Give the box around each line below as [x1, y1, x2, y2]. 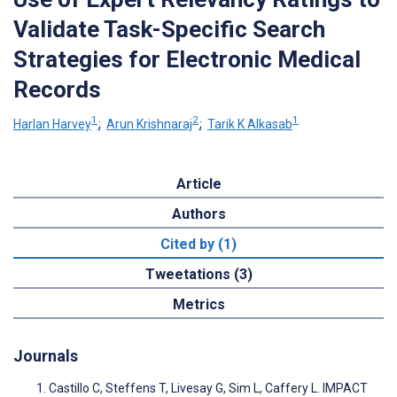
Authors [171, 205, 226, 222]
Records [13, 75, 101, 103]
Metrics [172, 295, 225, 313]
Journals [13, 346, 78, 365]
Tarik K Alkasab [207, 116, 292, 131]
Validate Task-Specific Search [13, 15, 325, 43]
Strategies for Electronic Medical [13, 45, 361, 73]
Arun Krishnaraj [106, 116, 192, 131]
